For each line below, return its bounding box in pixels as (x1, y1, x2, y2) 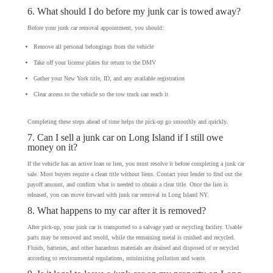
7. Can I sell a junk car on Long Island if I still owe (27, 132, 223, 143)
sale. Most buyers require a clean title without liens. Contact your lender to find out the (27, 170, 242, 177)
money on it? (27, 141, 77, 152)
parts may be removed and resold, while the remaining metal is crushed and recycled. (27, 233, 235, 241)
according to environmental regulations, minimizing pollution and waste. (27, 254, 207, 261)
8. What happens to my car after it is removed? (27, 205, 206, 216)
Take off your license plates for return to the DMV (33, 58, 156, 66)
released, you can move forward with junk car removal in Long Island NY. (27, 191, 209, 198)
